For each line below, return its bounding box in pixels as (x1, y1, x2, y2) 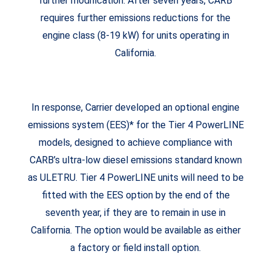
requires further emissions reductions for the (41, 11, 230, 24)
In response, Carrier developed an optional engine (31, 101, 240, 113)
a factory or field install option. (70, 241, 201, 253)
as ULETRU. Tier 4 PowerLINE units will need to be (27, 171, 244, 183)
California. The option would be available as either (30, 224, 241, 236)
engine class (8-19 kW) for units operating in (42, 29, 229, 41)
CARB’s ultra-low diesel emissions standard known (29, 154, 242, 166)
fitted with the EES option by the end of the (41, 189, 230, 201)
